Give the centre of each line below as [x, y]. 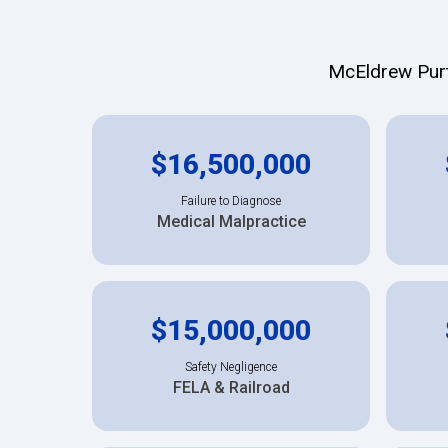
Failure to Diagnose [231, 200]
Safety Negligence [231, 366]
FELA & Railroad [231, 387]
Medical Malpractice [231, 221]
